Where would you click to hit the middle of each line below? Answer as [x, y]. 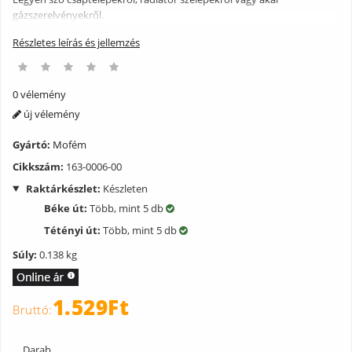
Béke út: [67, 208]
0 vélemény [39, 94]
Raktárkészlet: [63, 188]
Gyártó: [31, 144]
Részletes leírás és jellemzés [76, 42]
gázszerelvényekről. [58, 15]
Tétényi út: [73, 230]
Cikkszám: [38, 166]
